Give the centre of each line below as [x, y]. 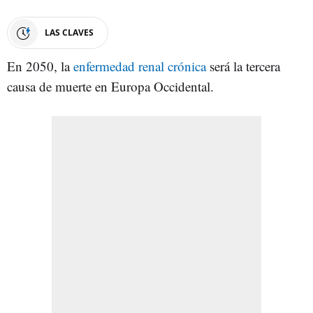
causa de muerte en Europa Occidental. [110, 86]
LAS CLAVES [69, 32]
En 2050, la [40, 66]
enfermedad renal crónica [140, 66]
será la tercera [243, 66]
